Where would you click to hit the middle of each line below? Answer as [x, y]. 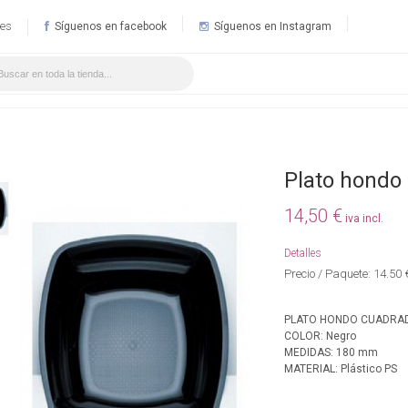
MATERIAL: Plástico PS [341, 368]
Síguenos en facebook [109, 26]
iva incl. [365, 218]
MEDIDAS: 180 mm [331, 352]
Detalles [303, 253]
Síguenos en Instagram [271, 26]
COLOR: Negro [321, 336]
